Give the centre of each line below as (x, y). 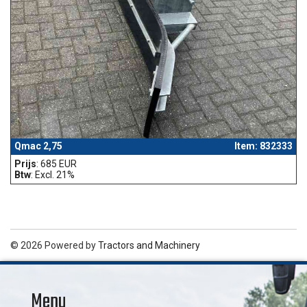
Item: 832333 (263, 146)
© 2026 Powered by (54, 245)
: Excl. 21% (53, 174)
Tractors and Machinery (149, 245)
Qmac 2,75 (38, 146)
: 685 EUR (57, 163)
